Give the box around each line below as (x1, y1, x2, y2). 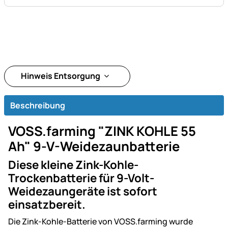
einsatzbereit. (8, 196, 85, 213)
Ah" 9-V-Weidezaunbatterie (8, 137, 180, 156)
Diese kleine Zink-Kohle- (8, 157, 138, 173)
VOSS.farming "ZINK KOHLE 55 (8, 122, 196, 140)
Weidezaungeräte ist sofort (8, 183, 157, 199)
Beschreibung (10, 100, 65, 111)
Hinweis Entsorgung (21, 70, 102, 81)
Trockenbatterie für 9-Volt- (8, 170, 154, 186)
